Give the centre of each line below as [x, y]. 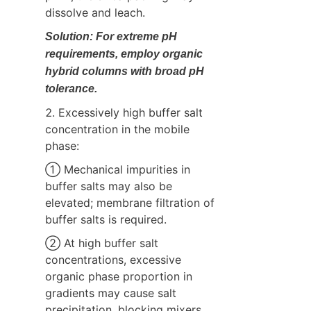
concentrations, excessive [113, 259]
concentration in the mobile [117, 129]
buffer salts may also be [109, 186]
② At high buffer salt [102, 243]
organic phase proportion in [119, 276]
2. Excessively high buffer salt [124, 112]
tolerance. [71, 88]
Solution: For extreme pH [111, 36]
